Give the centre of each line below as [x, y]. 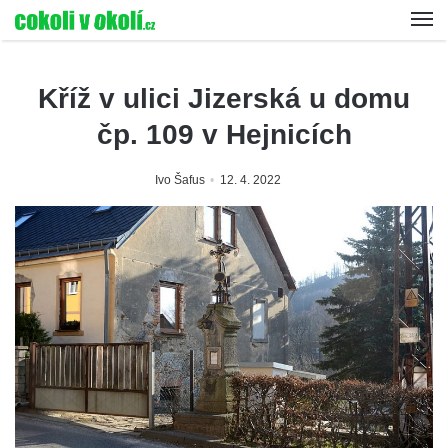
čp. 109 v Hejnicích [224, 134]
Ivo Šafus [180, 180]
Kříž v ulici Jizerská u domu [224, 98]
